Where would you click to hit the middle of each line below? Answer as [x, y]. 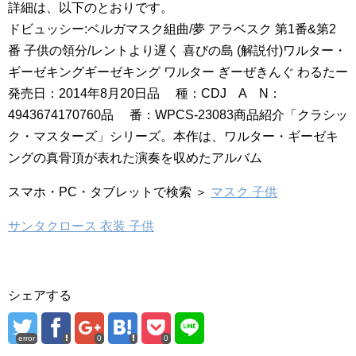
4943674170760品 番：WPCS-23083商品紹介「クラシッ [178, 115]
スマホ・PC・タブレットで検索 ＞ [109, 192]
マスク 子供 [244, 192]
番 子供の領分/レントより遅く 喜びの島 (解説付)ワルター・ [177, 50]
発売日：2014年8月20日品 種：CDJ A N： [145, 93]
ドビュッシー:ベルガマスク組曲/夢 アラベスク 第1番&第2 [172, 29]
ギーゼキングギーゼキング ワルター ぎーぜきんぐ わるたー [178, 72]
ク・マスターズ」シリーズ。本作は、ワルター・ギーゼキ [173, 136]
